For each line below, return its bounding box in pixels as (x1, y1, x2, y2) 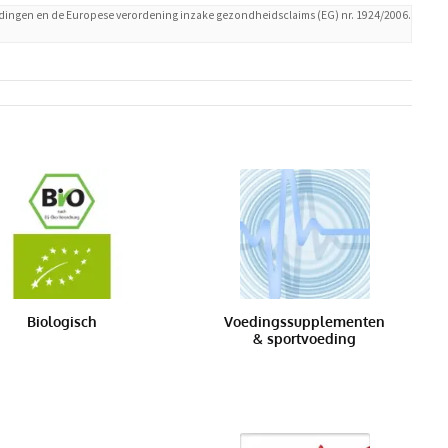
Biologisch (26, 312, 97, 330)
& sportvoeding (253, 329, 357, 347)
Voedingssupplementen (224, 312, 386, 330)
